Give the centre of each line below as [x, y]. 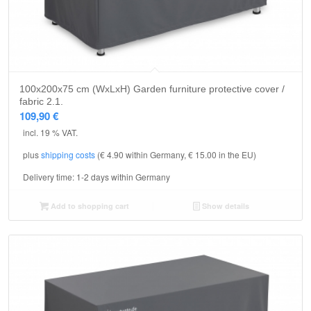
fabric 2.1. [41, 101]
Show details [224, 206]
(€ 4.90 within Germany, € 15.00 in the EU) [176, 155]
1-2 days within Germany [123, 177]
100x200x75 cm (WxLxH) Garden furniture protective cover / [152, 89]
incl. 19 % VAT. [50, 132]
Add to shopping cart [89, 206]
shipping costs [68, 155]
